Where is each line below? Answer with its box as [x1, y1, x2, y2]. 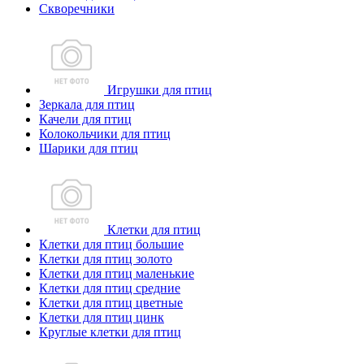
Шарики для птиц [39, 141, 138, 155]
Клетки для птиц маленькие [39, 266, 194, 280]
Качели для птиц [39, 112, 132, 126]
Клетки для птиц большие [39, 237, 184, 251]
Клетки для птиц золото [39, 252, 172, 266]
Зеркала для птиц [39, 97, 135, 111]
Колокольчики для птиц [39, 127, 171, 141]
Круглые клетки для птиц [39, 325, 181, 339]
